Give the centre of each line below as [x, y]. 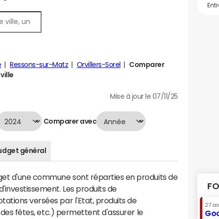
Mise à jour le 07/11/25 [144, 96]
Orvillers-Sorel [99, 65]
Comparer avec [69, 121]
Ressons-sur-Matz [39, 65]
